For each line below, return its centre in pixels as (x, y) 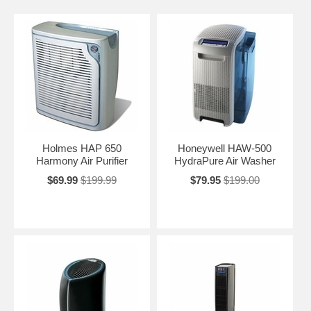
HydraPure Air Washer (225, 161)
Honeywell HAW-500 (225, 148)
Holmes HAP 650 (82, 148)
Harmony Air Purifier (82, 161)
